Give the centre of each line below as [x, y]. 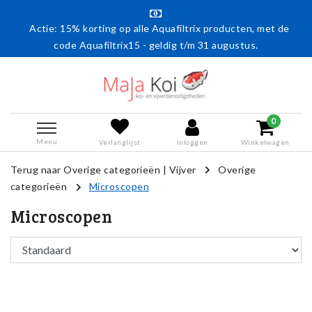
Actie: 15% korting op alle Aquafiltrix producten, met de [159, 28]
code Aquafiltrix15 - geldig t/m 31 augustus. [156, 45]
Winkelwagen [265, 142]
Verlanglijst [119, 142]
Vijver [182, 170]
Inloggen [192, 142]
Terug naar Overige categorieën [86, 170]
